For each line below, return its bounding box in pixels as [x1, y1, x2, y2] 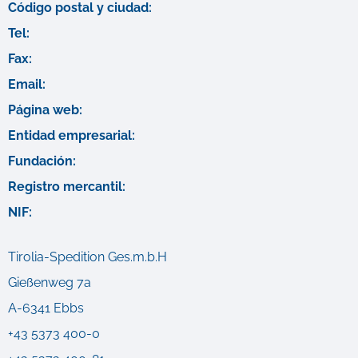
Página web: [8, 102, 82, 118]
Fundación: [8, 153, 76, 169]
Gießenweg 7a [8, 275, 91, 291]
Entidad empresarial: [8, 128, 135, 144]
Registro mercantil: [8, 179, 125, 195]
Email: [8, 77, 46, 93]
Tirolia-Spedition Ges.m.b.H [8, 249, 167, 265]
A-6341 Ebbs [8, 300, 84, 316]
